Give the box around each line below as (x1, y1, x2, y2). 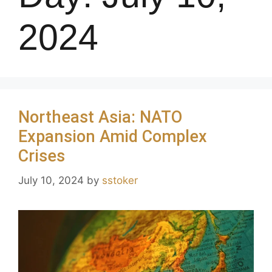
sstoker (102, 174, 138, 186)
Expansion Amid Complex (18, 127, 207, 147)
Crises (18, 146, 65, 166)
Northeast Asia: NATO (18, 107, 182, 127)
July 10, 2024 (18, 174, 84, 186)
